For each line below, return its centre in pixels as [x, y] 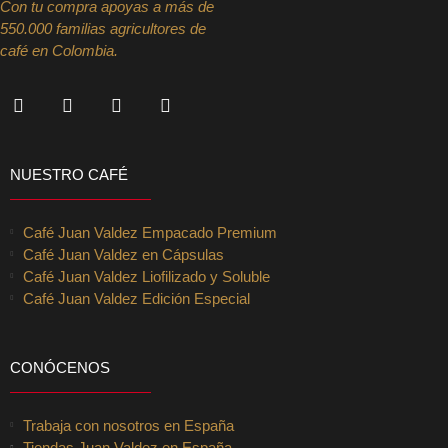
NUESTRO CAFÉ [69, 174]
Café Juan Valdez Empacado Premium [149, 232]
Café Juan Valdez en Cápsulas [123, 254]
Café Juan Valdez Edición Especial [136, 298]
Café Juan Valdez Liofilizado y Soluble [146, 276]
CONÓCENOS [60, 367]
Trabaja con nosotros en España [128, 425]
